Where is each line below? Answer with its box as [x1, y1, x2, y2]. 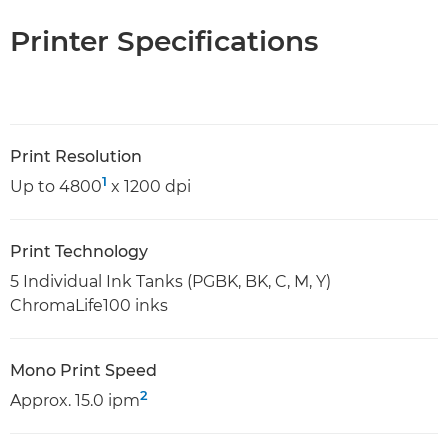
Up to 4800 [10, 176, 102, 196]
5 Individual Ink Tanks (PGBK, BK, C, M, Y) [10, 271, 331, 291]
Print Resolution [10, 146, 142, 166]
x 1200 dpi [107, 176, 191, 196]
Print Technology [10, 241, 148, 261]
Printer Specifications [10, 23, 318, 58]
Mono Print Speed [10, 360, 157, 380]
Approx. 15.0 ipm [10, 390, 140, 410]
